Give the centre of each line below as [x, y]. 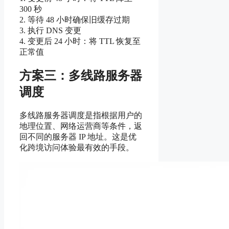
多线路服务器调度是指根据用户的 [81, 116]
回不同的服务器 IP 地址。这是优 [78, 137]
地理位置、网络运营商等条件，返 [81, 126]
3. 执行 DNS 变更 [50, 30]
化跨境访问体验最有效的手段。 [77, 148]
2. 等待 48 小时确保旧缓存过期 [75, 19]
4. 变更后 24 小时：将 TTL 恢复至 [80, 41]
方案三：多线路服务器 [81, 76]
